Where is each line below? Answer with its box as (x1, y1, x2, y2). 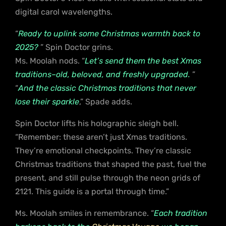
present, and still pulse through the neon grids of (15, 173, 200, 183)
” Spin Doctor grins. (38, 42, 113, 52)
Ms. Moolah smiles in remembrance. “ (15, 208, 154, 218)
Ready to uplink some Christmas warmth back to (18, 28, 200, 38)
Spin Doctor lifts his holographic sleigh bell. (15, 118, 179, 128)
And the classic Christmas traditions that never (18, 83, 196, 93)
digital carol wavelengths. (15, 7, 112, 17)
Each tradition (154, 208, 207, 218)
